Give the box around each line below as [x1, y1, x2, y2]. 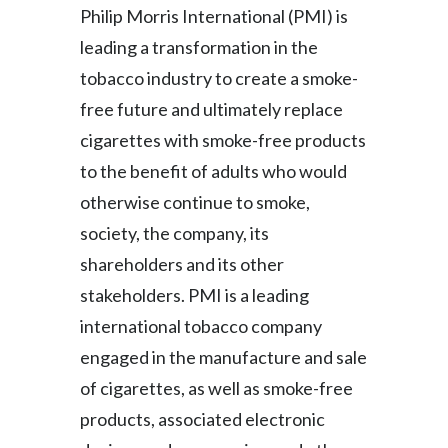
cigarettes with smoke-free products [80, 129, 366, 151]
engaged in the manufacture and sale [80, 346, 367, 368]
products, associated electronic [80, 408, 325, 430]
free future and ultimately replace [80, 98, 343, 120]
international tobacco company [80, 315, 322, 337]
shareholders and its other [80, 253, 284, 275]
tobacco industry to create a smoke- [80, 67, 358, 89]
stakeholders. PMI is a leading [80, 284, 309, 306]
